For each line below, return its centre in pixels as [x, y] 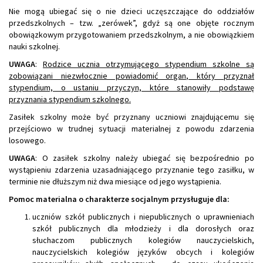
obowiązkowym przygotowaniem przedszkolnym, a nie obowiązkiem [131, 35]
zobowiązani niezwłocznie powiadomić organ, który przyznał [131, 76]
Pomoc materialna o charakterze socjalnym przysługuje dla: [119, 199]
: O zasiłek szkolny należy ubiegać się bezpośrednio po [145, 158]
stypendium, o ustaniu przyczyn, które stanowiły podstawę [131, 88]
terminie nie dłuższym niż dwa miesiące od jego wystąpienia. [115, 182]
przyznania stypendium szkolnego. [70, 100]
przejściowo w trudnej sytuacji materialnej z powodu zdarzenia [131, 129]
